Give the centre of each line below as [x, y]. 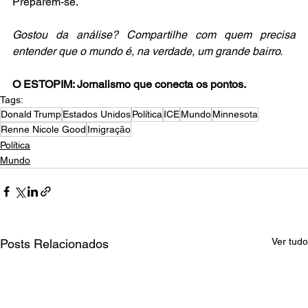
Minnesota [235, 114]
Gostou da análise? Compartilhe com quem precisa [154, 35]
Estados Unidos [97, 114]
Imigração [109, 130]
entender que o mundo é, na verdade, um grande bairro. [147, 52]
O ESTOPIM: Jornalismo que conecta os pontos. [129, 85]
